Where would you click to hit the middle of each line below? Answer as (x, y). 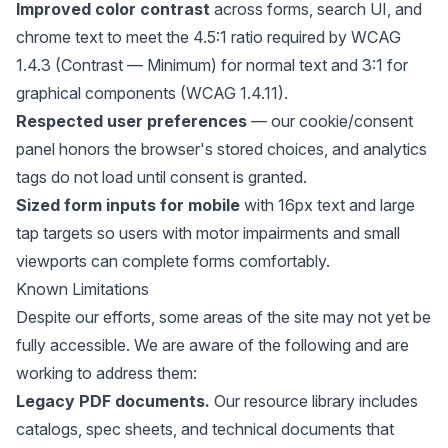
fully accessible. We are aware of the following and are (212, 345)
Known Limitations (82, 289)
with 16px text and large (327, 205)
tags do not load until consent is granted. (161, 177)
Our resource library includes (314, 401)
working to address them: (106, 373)
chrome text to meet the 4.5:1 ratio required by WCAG (208, 37)
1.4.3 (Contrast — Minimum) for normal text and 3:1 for (212, 65)
